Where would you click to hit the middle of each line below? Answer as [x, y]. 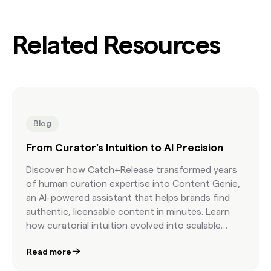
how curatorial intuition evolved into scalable [124, 225]
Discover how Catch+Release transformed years [132, 169]
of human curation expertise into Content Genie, [133, 183]
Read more [49, 252]
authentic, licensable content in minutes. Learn [128, 211]
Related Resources [116, 45]
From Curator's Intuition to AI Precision [125, 148]
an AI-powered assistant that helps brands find [128, 197]
